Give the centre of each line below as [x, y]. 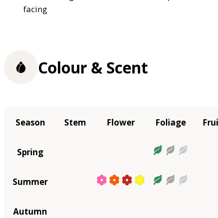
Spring [30, 152]
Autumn [30, 211]
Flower [121, 122]
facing [35, 9]
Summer [30, 182]
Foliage [171, 122]
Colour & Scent [93, 67]
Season [30, 122]
